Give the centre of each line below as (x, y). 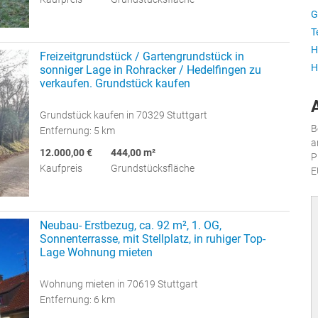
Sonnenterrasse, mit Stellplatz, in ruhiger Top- (153, 238)
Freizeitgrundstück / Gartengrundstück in (142, 56)
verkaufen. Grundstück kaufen (115, 83)
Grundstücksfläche (153, 168)
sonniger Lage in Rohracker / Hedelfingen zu (150, 70)
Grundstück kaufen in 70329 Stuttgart (124, 115)
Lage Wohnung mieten (96, 252)
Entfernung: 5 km (77, 130)
